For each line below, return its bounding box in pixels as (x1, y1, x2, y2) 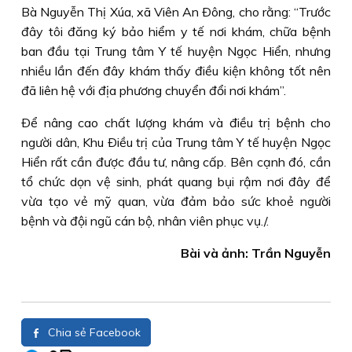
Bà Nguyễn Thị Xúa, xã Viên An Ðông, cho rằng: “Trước (21, 4, 331, 20)
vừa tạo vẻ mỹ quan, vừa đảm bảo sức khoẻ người (21, 193, 331, 209)
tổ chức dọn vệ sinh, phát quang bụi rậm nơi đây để (21, 174, 331, 189)
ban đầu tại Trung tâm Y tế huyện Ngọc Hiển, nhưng (21, 43, 331, 59)
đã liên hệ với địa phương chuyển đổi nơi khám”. (21, 82, 286, 98)
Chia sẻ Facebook (45, 325, 141, 339)
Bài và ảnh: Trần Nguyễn (181, 245, 331, 261)
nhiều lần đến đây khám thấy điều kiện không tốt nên (21, 63, 331, 79)
